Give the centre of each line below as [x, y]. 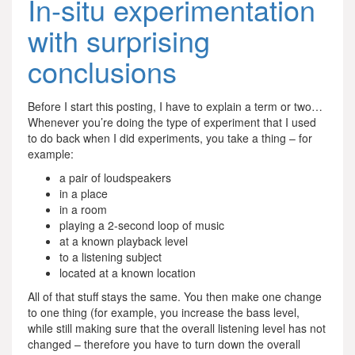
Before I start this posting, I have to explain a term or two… [175, 106]
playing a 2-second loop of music [142, 225]
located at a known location [128, 272]
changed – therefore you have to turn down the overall [164, 344]
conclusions [102, 71]
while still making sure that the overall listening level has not [177, 328]
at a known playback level [124, 240]
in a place [84, 193]
